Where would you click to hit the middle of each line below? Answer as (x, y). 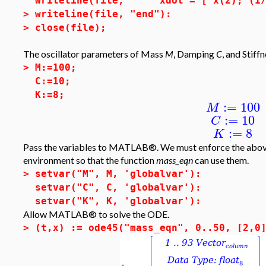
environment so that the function (90, 160)
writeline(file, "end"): (103, 14)
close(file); (71, 28)
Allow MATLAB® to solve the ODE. (96, 214)
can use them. (221, 160)
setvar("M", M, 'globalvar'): (118, 174)
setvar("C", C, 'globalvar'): (118, 187)
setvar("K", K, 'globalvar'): (118, 201)
